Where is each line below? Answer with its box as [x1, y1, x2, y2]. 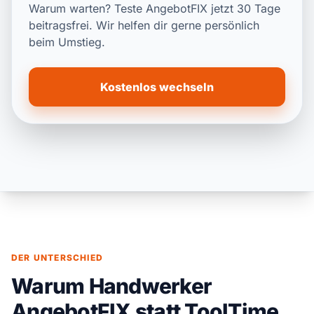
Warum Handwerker [11, 273, 212, 299]
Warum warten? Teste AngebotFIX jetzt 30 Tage [29, 1, 280, 16]
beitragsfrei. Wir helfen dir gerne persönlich [29, 18, 259, 33]
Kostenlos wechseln [100, 80, 214, 95]
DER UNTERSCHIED [11, 252, 103, 264]
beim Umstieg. [29, 35, 105, 50]
